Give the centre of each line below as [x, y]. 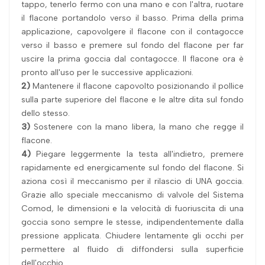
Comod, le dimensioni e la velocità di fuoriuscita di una [132, 208]
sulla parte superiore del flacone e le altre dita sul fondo [132, 99]
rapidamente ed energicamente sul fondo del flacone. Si [132, 167]
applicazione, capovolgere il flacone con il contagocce [132, 31]
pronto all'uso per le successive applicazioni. [107, 72]
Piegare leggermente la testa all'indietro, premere [137, 154]
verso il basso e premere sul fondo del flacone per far [132, 45]
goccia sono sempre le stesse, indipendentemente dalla [132, 222]
